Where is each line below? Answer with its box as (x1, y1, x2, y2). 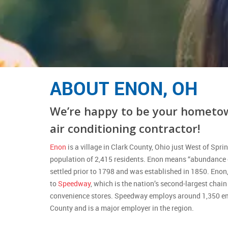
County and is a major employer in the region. (49, 203, 194, 213)
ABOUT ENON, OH (49, 75, 197, 100)
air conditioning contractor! (49, 120, 200, 136)
